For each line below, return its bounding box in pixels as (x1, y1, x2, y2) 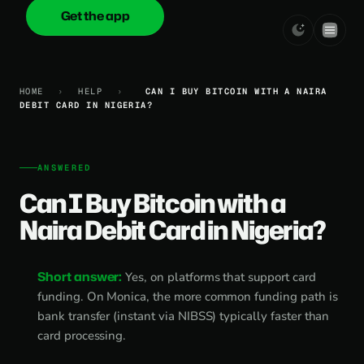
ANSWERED (37, 162, 92, 173)
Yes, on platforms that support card (122, 269, 316, 285)
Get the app (60, 7, 130, 24)
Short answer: (37, 268, 123, 285)
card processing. (37, 327, 127, 344)
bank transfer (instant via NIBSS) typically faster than (37, 308, 330, 324)
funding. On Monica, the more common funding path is (37, 288, 338, 305)
